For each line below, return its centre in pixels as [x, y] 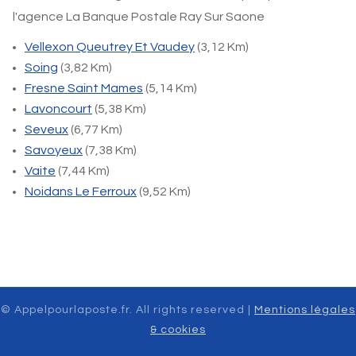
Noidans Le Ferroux [81, 192]
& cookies [178, 330]
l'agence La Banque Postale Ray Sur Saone [139, 17]
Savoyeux [54, 150]
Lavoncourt [58, 109]
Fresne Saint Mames [84, 88]
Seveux [46, 130]
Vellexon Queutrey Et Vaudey [110, 47]
